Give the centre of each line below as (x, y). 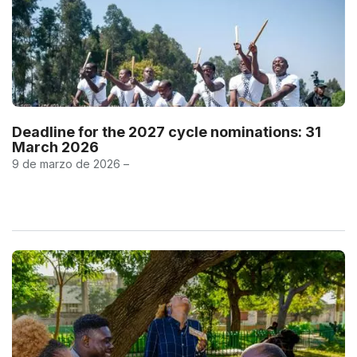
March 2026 (55, 147)
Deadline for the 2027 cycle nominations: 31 (167, 131)
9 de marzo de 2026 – (71, 163)
